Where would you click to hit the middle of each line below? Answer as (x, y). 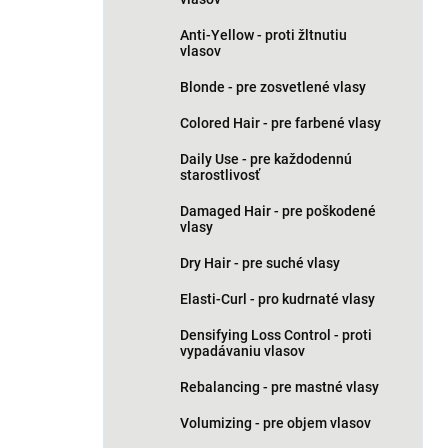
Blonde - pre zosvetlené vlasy (273, 87)
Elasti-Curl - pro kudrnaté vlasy (277, 299)
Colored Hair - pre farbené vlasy (280, 123)
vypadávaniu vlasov (242, 351)
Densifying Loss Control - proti (276, 335)
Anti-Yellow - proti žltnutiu (263, 35)
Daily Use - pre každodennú (266, 159)
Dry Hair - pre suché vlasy (260, 263)
